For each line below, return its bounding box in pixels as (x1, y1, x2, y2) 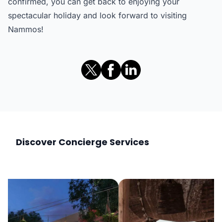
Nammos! (8, 24, 44, 34)
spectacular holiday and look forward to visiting (8, 10, 187, 20)
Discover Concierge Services (16, 136, 149, 148)
